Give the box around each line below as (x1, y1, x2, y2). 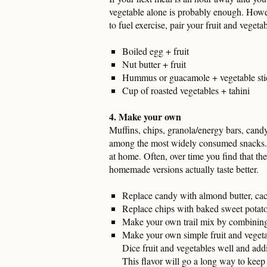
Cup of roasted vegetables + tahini (122, 83, 250, 97)
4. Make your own (109, 109, 181, 123)
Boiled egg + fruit (122, 44, 189, 57)
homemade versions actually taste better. (109, 162, 259, 175)
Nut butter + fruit (122, 57, 186, 70)
